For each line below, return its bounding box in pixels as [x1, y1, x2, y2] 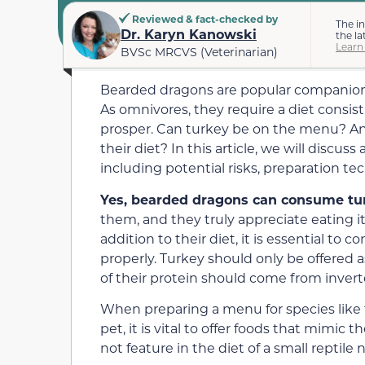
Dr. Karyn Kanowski [121, 24, 257, 42]
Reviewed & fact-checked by [130, 11, 278, 25]
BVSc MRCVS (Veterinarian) [121, 43, 278, 59]
